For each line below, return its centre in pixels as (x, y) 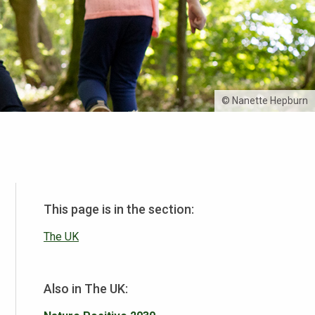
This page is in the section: (119, 209)
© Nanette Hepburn (265, 101)
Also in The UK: (86, 288)
